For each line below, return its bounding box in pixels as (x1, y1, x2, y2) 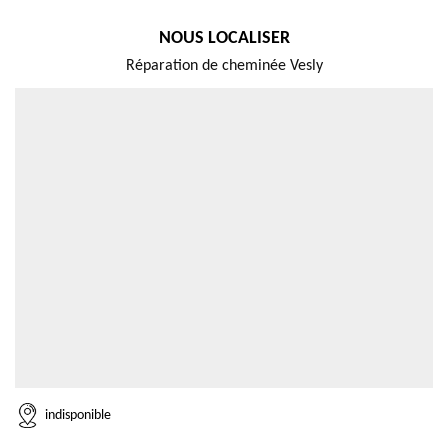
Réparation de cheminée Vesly (125, 58, 323, 74)
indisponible (45, 407, 111, 423)
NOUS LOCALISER (158, 29, 290, 48)
